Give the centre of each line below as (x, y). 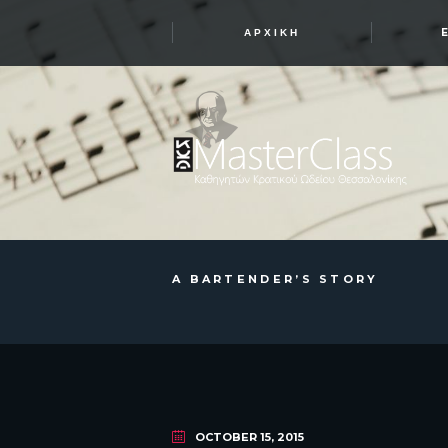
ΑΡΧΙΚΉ (272, 32)
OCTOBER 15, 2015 (249, 436)
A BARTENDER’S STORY (275, 279)
